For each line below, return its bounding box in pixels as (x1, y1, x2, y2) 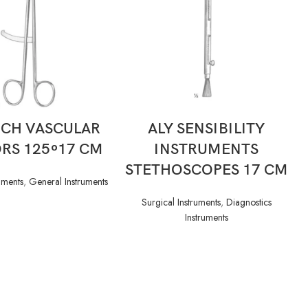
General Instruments (29, 174, 108, 188)
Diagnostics (225, 195, 272, 209)
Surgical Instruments (141, 195, 221, 209)
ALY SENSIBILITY (148, 119, 265, 138)
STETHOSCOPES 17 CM (125, 160, 287, 179)
